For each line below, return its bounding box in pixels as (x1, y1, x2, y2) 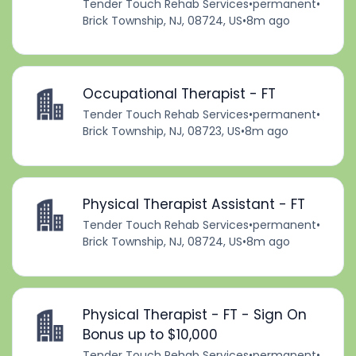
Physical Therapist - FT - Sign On (82, 305, 307, 325)
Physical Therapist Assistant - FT (82, 195, 305, 215)
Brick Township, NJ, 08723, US (82, 123, 241, 140)
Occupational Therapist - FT (82, 84, 276, 104)
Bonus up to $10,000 (82, 325, 218, 345)
